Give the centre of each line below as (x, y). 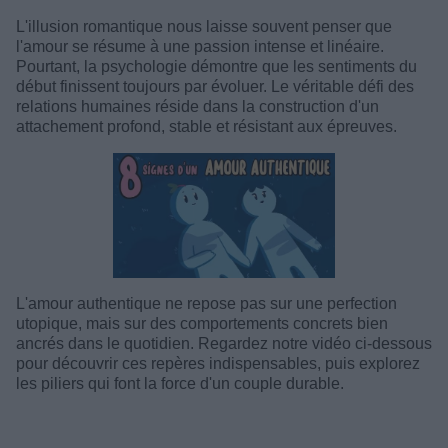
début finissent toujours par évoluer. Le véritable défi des (215, 86)
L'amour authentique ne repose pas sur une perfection (206, 303)
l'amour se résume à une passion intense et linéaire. (200, 46)
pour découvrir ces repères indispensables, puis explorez (218, 363)
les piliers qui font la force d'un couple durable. (180, 383)
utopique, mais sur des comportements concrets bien (202, 323)
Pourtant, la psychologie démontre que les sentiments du (216, 66)
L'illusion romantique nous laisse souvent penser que (204, 26)
